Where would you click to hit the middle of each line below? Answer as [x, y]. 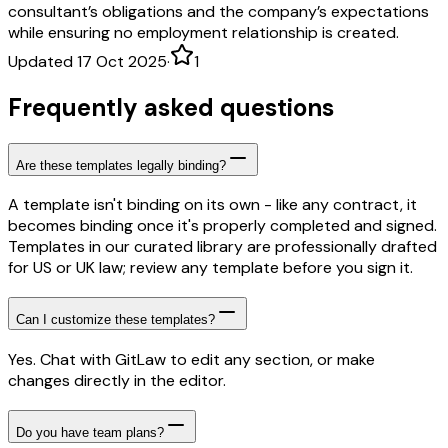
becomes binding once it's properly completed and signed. [222, 226]
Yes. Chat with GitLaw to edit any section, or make [191, 359]
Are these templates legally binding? [121, 165]
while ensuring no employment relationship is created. [203, 32]
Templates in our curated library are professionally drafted [222, 247]
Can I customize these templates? [115, 320]
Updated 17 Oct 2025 [87, 61]
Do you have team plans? [90, 432]
